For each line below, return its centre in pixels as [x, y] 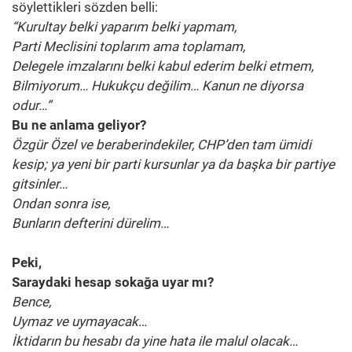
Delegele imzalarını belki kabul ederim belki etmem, [163, 66]
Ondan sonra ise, [61, 204]
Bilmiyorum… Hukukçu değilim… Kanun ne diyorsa [158, 86]
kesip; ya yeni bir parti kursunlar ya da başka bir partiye [173, 165]
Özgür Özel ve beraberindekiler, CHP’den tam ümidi [161, 145]
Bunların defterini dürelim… [90, 224]
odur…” [31, 106]
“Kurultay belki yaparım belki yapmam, [124, 27]
